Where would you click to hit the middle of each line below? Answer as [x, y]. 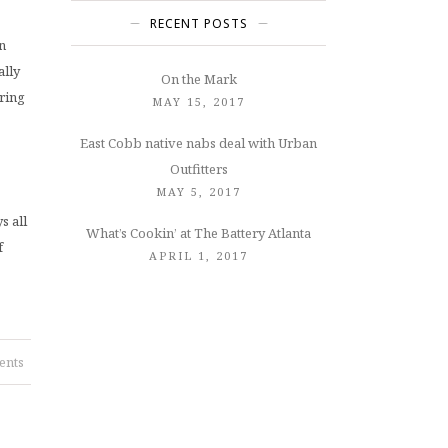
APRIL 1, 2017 [198, 255]
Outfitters [198, 169]
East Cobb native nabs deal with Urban [198, 143]
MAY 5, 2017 [198, 191]
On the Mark [198, 79]
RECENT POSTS [198, 23]
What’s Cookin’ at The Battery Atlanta [198, 233]
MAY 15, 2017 [198, 101]
